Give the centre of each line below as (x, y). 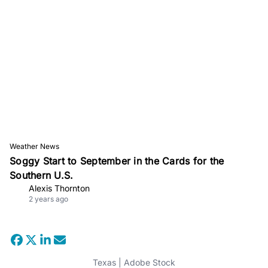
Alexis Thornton (59, 188)
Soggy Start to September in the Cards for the (117, 161)
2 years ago (48, 199)
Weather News (34, 146)
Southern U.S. (42, 175)
